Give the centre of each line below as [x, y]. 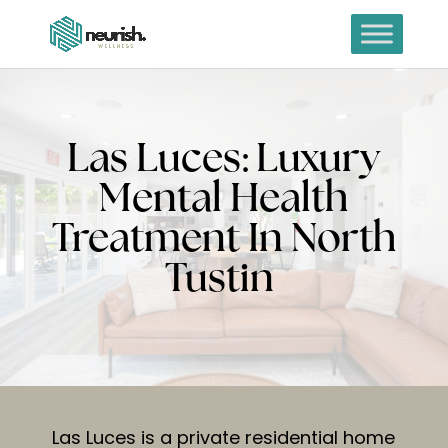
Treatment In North [223, 240]
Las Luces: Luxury [224, 160]
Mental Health [224, 200]
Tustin [224, 280]
